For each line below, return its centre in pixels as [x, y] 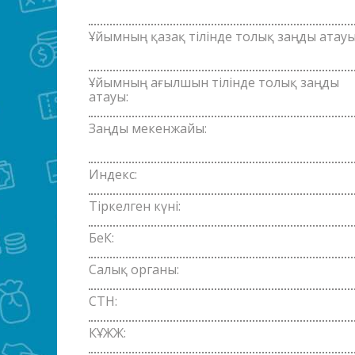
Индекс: [113, 174]
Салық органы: [134, 269]
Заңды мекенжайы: [148, 128]
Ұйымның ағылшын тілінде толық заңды [214, 82]
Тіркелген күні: [135, 206]
